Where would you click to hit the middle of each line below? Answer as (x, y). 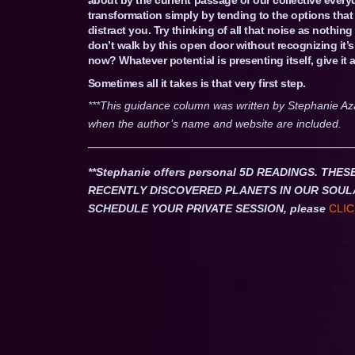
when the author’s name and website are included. (214, 123)
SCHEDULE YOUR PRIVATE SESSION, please (206, 208)
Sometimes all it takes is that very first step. (197, 83)
